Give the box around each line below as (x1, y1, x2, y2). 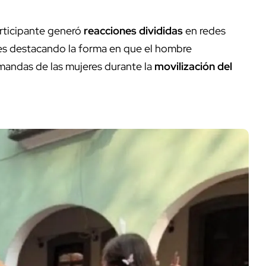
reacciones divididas (84, 23, 185, 37)
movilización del (154, 59, 232, 73)
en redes (185, 23, 226, 37)
